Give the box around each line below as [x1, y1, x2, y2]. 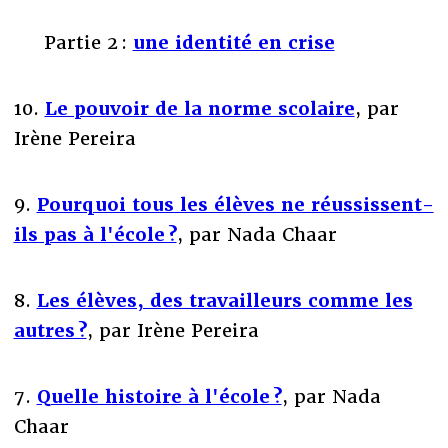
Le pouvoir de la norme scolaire [44, 96, 355, 120]
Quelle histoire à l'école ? [36, 384, 282, 408]
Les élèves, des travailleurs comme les [36, 288, 413, 312]
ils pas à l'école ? [13, 222, 177, 246]
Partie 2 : [13, 30, 133, 54]
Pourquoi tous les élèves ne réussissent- [36, 192, 434, 216]
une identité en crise [132, 30, 335, 54]
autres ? [13, 318, 87, 342]
